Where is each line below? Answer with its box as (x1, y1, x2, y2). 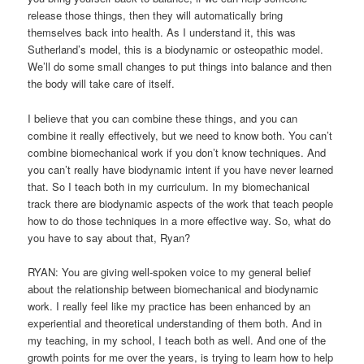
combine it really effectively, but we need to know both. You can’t (28, 127, 333, 143)
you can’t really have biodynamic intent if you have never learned (28, 161, 334, 177)
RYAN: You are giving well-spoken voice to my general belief (28, 263, 312, 279)
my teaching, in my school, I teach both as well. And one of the (28, 331, 327, 348)
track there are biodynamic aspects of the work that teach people (28, 195, 334, 211)
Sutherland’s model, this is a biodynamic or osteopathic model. (28, 41, 324, 58)
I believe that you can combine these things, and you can (28, 110, 298, 126)
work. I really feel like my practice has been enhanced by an (28, 297, 311, 314)
